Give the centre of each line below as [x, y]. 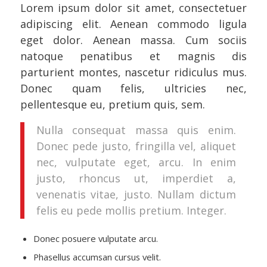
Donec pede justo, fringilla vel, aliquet [136, 146]
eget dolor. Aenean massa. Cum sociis [133, 40]
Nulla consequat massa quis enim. [136, 130]
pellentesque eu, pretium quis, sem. [112, 105]
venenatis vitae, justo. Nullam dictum [136, 194]
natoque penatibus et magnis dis [133, 56]
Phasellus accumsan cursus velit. [97, 257]
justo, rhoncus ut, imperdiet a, [136, 178]
